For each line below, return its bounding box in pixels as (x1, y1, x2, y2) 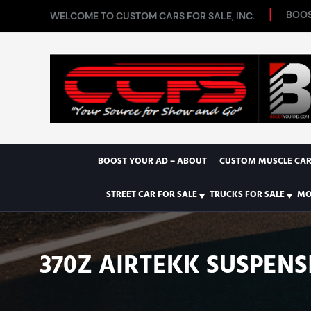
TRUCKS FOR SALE (209, 188, 285, 201)
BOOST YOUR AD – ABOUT (97, 155, 207, 167)
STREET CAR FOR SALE (106, 188, 197, 201)
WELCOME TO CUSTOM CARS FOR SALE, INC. (50, 10, 255, 22)
